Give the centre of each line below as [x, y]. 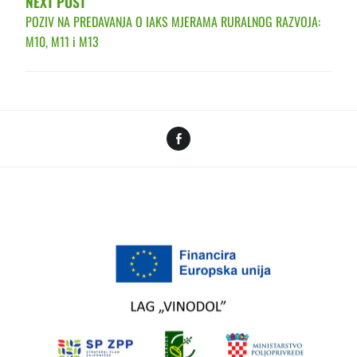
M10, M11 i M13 [62, 41]
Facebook [216, 135]
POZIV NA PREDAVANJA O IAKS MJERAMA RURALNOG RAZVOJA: [173, 21]
